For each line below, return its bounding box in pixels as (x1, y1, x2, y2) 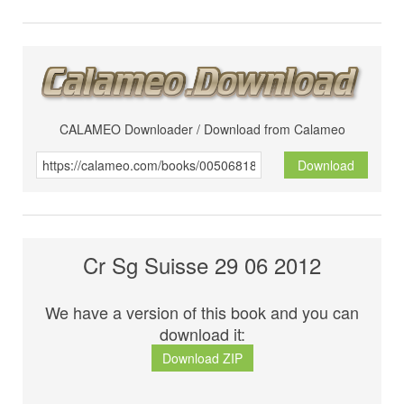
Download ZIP (161, 349, 243, 368)
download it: (159, 322, 245, 346)
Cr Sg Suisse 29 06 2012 (83, 249, 321, 281)
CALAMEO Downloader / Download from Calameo (59, 120, 345, 139)
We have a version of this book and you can (45, 300, 359, 325)
